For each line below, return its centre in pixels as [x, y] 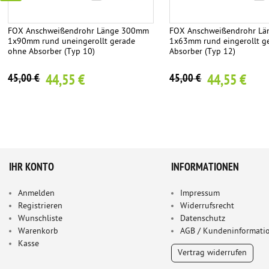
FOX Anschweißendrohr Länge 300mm [79, 31]
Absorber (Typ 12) [203, 52]
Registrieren [40, 206]
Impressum [200, 193]
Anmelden [36, 193]
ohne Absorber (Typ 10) [52, 52]
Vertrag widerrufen [212, 253]
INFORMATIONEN [205, 168]
